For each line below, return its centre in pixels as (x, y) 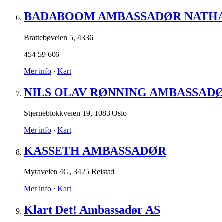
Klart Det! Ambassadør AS (92, 210)
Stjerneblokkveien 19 (57, 113)
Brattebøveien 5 (49, 37)
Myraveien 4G (47, 172)
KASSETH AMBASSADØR (95, 151)
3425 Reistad (94, 172)
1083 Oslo (111, 113)
